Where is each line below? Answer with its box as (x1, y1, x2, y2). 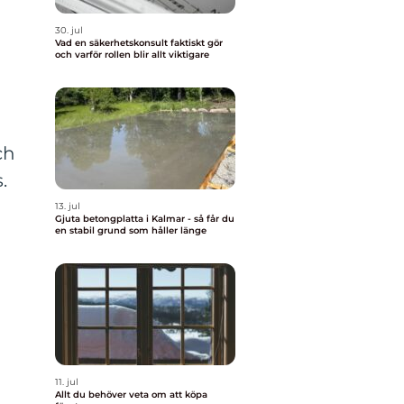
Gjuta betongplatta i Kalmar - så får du (55, 213, 234, 225)
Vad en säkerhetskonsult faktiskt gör (55, 37, 223, 49)
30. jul (55, 24, 83, 36)
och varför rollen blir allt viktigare (55, 49, 209, 60)
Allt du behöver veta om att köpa (55, 389, 207, 400)
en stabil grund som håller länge (55, 225, 207, 236)
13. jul (55, 200, 80, 212)
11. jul (55, 376, 78, 388)
